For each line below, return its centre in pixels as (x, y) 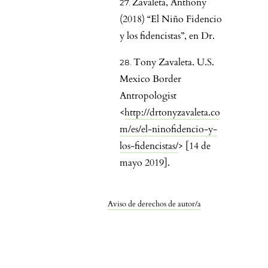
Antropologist (148, 96)
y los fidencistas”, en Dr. (167, 36)
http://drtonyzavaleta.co (172, 113)
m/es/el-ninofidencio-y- (168, 130)
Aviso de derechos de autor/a (154, 204)
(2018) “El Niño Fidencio (171, 19)
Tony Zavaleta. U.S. (174, 63)
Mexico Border (150, 79)
